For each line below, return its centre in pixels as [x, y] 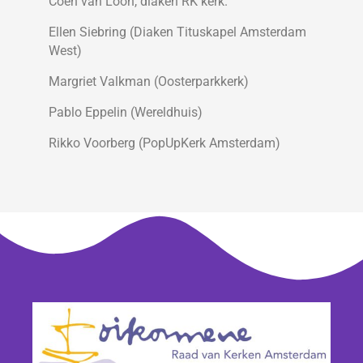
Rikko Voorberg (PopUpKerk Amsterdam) [164, 143]
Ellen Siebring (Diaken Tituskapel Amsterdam [177, 32]
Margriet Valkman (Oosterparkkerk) [149, 82]
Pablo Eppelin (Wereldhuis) [126, 113]
